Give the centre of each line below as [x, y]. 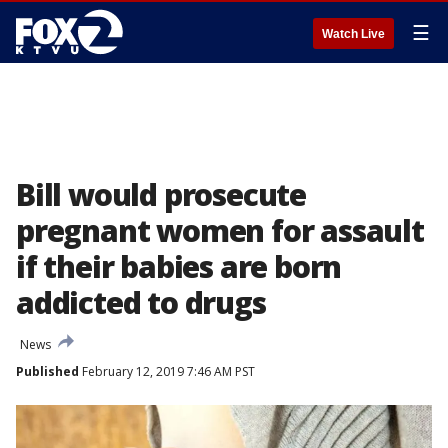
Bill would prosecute [161, 194]
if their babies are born [179, 266]
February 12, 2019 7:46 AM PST [167, 371]
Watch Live [353, 34]
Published [47, 371]
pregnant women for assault [220, 230]
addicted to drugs [141, 302]
